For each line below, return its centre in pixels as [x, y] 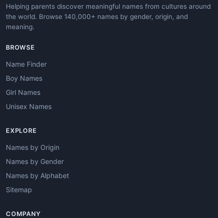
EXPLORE [21, 131]
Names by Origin [33, 147]
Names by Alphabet [37, 176]
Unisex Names [29, 107]
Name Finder [26, 64]
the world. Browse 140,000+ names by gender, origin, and [97, 17]
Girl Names [23, 92]
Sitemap [19, 190]
